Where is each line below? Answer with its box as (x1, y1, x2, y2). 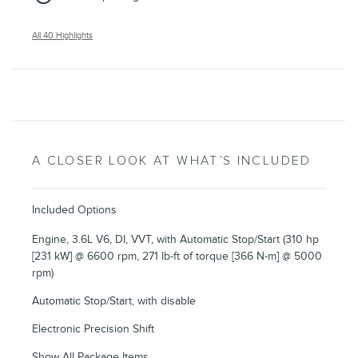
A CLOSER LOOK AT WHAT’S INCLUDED (32, 153, 312, 169)
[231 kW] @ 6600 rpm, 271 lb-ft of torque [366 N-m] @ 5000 (32, 249, 322, 263)
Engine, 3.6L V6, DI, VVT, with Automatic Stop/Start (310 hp (32, 232, 319, 246)
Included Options (32, 202, 117, 217)
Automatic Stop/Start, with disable (32, 293, 196, 308)
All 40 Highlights (32, 30, 93, 41)
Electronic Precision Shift (32, 321, 154, 336)
